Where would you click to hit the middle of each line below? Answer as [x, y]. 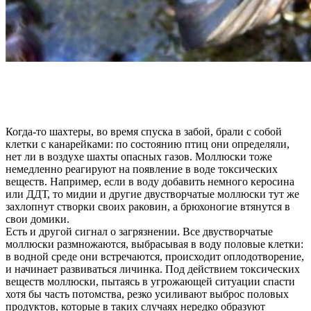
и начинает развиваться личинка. [84, 269]
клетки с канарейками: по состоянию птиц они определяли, [148, 144]
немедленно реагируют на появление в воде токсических [142, 169]
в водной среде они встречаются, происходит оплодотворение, [155, 257]
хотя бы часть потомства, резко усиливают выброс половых [147, 294]
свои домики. [37, 219]
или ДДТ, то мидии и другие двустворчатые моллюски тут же [152, 194]
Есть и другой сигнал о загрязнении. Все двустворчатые [139, 232]
